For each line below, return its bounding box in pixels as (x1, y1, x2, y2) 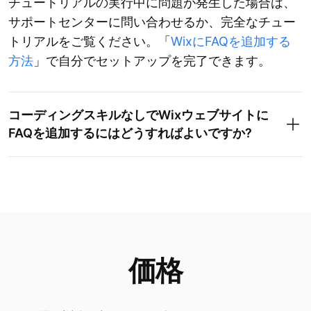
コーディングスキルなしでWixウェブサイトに (8, 107, 269, 122)
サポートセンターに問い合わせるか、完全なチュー (8, 14, 296, 29)
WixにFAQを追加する (171, 33, 291, 49)
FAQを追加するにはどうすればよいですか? (8, 125, 252, 140)
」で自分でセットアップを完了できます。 (33, 53, 271, 68)
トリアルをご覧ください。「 (8, 33, 171, 49)
